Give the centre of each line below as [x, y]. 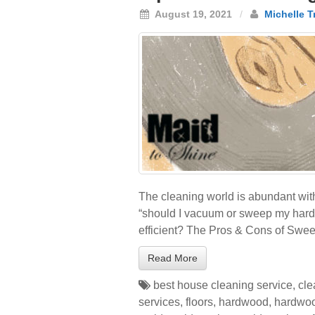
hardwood [244, 302]
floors [199, 302]
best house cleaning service [223, 285]
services [159, 302]
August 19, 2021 [192, 14]
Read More [173, 258]
